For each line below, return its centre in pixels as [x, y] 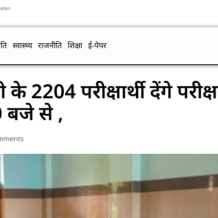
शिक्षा [75, 45]
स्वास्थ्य [22, 45]
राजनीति [50, 45]
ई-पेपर [97, 45]
